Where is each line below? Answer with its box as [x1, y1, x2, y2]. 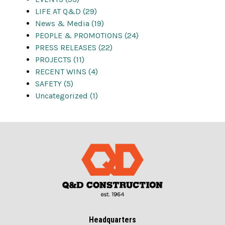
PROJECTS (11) [35, 55, 84, 65]
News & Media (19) [35, 19, 104, 29]
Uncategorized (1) [35, 91, 98, 101]
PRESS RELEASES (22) [35, 43, 113, 53]
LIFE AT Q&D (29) [35, 7, 97, 17]
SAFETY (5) [35, 79, 73, 89]
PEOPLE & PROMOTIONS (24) [35, 31, 139, 41]
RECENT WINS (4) [35, 67, 98, 77]
